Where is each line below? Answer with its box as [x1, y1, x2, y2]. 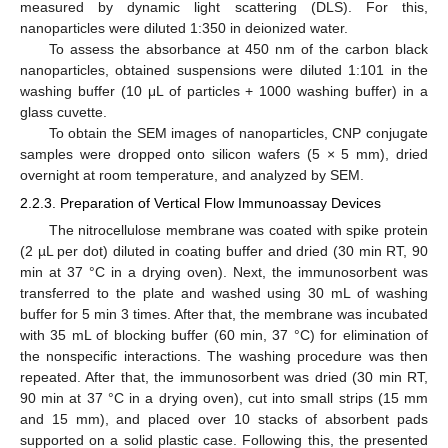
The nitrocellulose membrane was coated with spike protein [48, 222, 428, 239]
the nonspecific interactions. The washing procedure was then [20, 348, 428, 365]
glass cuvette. [20, 103, 107, 120]
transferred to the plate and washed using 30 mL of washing [20, 285, 428, 302]
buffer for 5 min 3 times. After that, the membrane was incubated [20, 306, 428, 323]
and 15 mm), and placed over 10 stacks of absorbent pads [20, 411, 428, 428]
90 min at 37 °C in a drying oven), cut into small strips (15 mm [20, 390, 428, 407]
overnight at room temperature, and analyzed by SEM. [20, 166, 364, 183]
